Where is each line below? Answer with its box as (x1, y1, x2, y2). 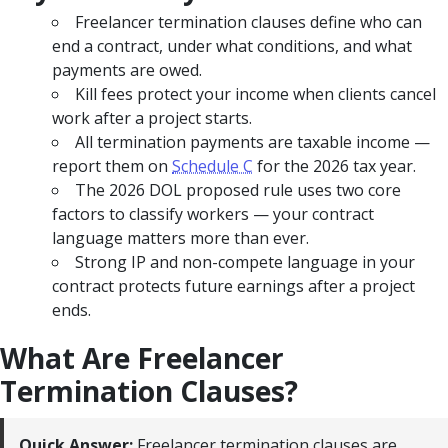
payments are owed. (52, 58, 202, 81)
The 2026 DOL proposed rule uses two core (75, 178, 401, 201)
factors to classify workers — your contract (52, 202, 374, 225)
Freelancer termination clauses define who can (75, 10, 422, 33)
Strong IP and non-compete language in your (75, 250, 415, 273)
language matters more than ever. (52, 226, 309, 249)
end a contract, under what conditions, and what (52, 34, 412, 57)
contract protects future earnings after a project (52, 274, 415, 297)
